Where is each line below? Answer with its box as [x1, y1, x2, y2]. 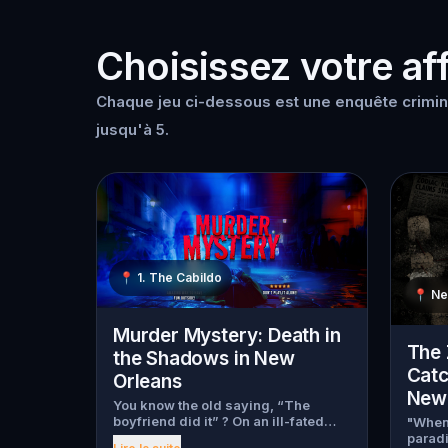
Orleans [113, 369, 182, 393]
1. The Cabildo [137, 269, 222, 285]
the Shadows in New [113, 346, 295, 370]
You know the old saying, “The [113, 396, 310, 413]
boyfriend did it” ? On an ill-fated [113, 412, 324, 429]
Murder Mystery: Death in [113, 323, 341, 347]
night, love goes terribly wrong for [113, 428, 331, 445]
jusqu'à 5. [96, 120, 169, 139]
